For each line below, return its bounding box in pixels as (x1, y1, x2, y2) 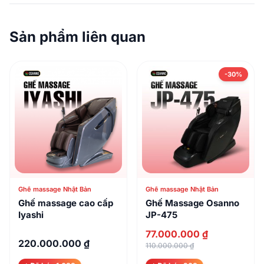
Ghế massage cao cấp (18, 197, 113, 209)
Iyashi (18, 209, 44, 221)
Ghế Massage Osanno (146, 197, 239, 209)
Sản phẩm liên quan (9, 28, 146, 46)
